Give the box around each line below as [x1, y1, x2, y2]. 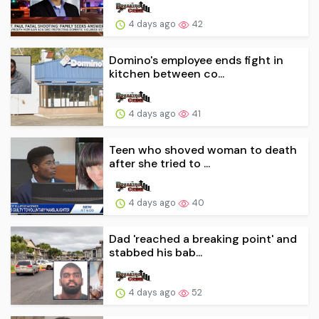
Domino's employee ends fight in [109, 52, 283, 68]
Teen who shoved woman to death [109, 142, 297, 157]
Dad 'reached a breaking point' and [109, 231, 297, 247]
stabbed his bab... [109, 245, 202, 261]
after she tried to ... [109, 155, 210, 171]
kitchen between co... [109, 66, 224, 81]
